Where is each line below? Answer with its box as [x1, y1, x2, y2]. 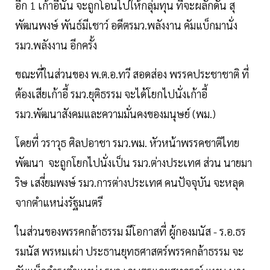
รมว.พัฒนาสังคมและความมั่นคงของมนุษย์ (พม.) [15, 107, 218, 121]
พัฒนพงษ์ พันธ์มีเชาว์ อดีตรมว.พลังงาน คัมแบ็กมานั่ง [15, 18, 237, 33]
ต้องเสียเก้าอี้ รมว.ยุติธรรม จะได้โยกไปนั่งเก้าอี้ [15, 87, 207, 101]
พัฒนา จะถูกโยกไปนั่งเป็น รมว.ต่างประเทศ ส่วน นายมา [15, 155, 252, 170]
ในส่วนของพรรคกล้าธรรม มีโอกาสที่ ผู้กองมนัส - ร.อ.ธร [15, 224, 246, 239]
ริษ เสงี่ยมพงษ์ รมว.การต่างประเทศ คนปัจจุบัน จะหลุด [15, 175, 244, 190]
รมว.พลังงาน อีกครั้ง [15, 38, 97, 52]
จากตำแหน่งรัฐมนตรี [15, 195, 102, 210]
